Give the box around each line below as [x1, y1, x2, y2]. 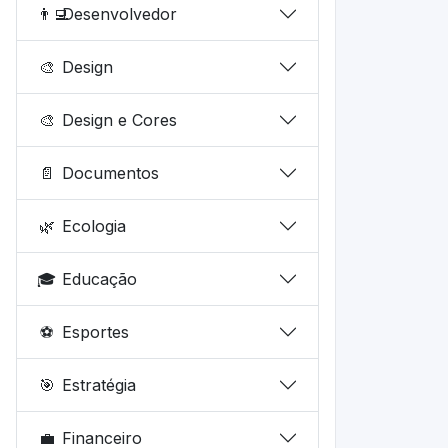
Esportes [62, 321, 130, 342]
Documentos [62, 162, 160, 183]
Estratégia [62, 374, 137, 395]
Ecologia [62, 215, 127, 236]
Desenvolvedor [62, 3, 178, 24]
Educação [62, 268, 138, 289]
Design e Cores [62, 109, 178, 130]
